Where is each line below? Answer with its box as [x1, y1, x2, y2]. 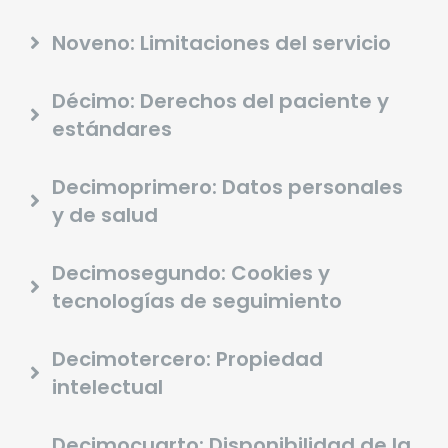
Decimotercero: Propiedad [52, 345, 323, 374]
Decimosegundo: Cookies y [52, 259, 330, 288]
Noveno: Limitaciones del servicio [52, 29, 391, 58]
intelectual [52, 373, 163, 402]
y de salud [52, 201, 158, 230]
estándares [52, 115, 172, 144]
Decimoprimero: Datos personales [52, 173, 403, 202]
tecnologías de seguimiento [52, 287, 342, 316]
